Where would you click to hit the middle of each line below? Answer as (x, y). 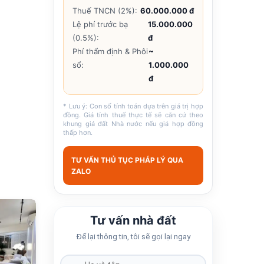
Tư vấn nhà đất (133, 221)
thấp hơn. (78, 133)
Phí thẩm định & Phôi (110, 52)
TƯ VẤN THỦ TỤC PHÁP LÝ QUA (127, 160)
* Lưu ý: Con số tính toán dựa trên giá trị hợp (133, 106)
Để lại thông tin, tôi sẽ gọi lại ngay (133, 237)
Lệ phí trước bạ (100, 24)
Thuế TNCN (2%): (105, 11)
